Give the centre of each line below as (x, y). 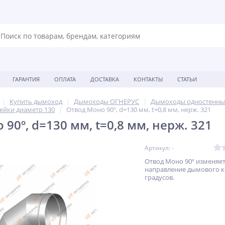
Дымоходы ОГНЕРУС (106, 101)
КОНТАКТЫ (148, 79)
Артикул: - (159, 148)
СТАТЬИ (187, 79)
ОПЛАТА (65, 79)
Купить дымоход (36, 101)
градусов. (159, 177)
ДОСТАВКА (105, 79)
